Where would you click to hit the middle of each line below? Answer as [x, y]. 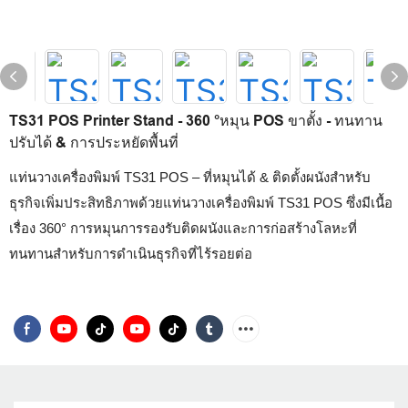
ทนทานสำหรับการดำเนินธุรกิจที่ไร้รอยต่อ [131, 254]
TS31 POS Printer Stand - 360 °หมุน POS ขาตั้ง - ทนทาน [196, 121]
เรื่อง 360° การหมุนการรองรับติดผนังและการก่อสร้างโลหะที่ [183, 228]
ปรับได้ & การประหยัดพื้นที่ [94, 143]
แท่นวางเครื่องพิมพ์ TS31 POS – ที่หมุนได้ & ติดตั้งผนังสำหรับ [190, 177]
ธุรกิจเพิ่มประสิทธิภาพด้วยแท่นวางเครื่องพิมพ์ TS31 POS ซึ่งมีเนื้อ [201, 203]
